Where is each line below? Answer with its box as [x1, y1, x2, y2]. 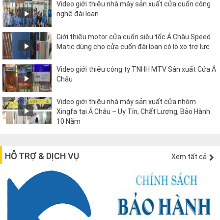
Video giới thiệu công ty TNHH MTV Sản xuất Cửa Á [56, 65, 216, 73]
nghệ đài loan [56, 10, 99, 18]
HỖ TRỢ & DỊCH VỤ [5, 151, 79, 162]
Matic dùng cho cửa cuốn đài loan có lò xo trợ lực [56, 42, 210, 51]
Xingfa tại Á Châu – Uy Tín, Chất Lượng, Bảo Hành [56, 108, 210, 115]
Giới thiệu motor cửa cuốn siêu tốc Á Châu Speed [56, 32, 211, 41]
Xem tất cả [171, 153, 207, 161]
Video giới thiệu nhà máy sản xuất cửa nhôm [56, 98, 196, 106]
